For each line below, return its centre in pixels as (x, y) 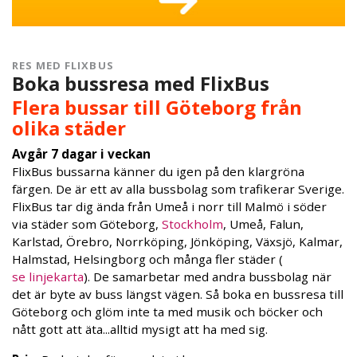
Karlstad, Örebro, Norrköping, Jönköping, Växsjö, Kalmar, (177, 242)
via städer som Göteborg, (87, 224)
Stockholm (192, 224)
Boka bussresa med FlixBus (141, 84)
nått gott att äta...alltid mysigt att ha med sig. (140, 330)
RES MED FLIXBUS (63, 66)
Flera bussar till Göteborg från (157, 108)
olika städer (69, 128)
